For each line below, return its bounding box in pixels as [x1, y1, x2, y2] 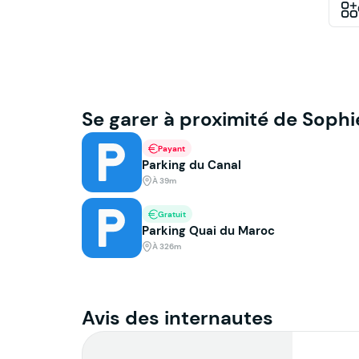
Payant [158, 143, 185, 154]
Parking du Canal [142, 157, 241, 173]
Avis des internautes [82, 305, 273, 330]
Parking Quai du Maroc [142, 223, 275, 239]
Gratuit [158, 208, 186, 220]
